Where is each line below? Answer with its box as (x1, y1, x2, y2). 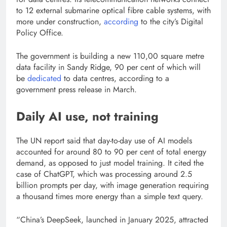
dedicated (27, 72, 61, 85)
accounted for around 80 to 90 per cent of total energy (16, 146, 206, 158)
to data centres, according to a (61, 72, 169, 85)
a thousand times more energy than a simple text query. (16, 191, 203, 203)
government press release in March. (16, 84, 137, 96)
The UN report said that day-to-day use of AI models (16, 135, 192, 147)
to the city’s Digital (138, 16, 203, 28)
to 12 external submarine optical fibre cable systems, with (16, 5, 211, 17)
